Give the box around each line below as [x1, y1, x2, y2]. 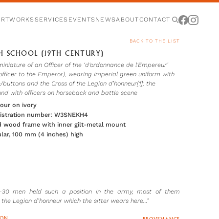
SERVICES [34, 16, 68, 23]
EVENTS [68, 16, 96, 23]
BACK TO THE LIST [129, 38, 180, 44]
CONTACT [139, 16, 171, 23]
